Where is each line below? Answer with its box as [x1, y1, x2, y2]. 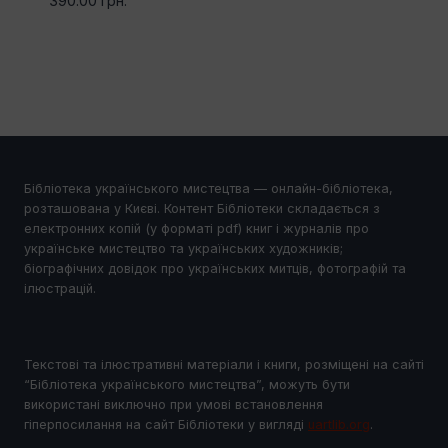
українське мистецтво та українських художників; [24, 241, 343, 257]
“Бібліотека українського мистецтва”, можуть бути [24, 376, 350, 392]
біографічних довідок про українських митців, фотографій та [24, 261, 406, 277]
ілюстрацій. [24, 281, 96, 297]
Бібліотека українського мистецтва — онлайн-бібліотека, [24, 181, 393, 197]
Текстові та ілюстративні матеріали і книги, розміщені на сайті [24, 356, 424, 372]
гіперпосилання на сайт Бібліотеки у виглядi [24, 416, 308, 432]
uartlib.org [308, 416, 370, 432]
